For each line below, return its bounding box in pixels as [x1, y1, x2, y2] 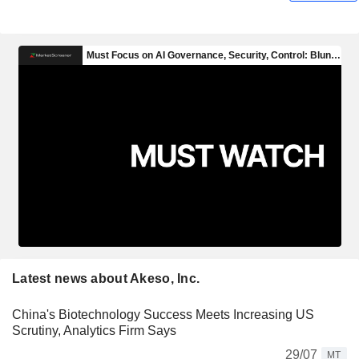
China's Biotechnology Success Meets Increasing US [12, 307, 314, 321]
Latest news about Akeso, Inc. [12, 271, 200, 285]
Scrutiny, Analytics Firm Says [12, 323, 176, 337]
